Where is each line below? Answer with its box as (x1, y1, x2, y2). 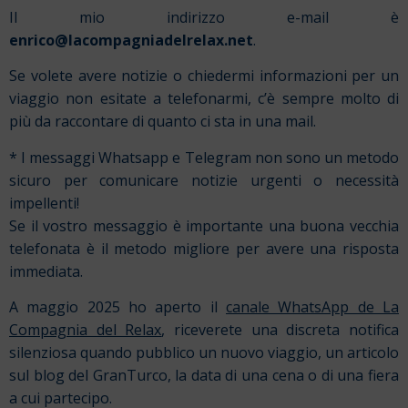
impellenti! (9, 192, 79, 213)
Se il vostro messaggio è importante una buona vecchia (9, 215, 399, 236)
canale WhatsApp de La (226, 296, 399, 317)
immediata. (9, 260, 83, 281)
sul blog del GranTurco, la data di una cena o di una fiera (9, 364, 399, 385)
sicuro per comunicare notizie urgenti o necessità (9, 169, 399, 190)
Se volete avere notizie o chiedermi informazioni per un (9, 66, 399, 87)
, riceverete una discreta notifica (161, 319, 400, 340)
